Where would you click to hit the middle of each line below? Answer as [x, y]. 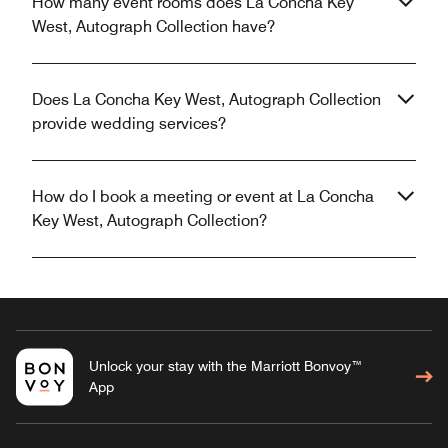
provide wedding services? [129, 124]
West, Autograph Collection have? [153, 27]
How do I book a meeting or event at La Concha [203, 197]
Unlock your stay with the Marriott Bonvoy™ [225, 366]
